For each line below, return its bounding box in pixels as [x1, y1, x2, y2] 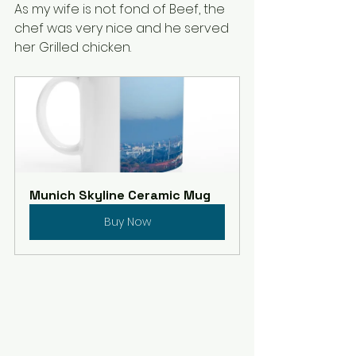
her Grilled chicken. [14, 37, 134, 56]
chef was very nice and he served [14, 18, 232, 37]
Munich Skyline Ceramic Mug [29, 186, 211, 203]
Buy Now [103, 213, 151, 230]
